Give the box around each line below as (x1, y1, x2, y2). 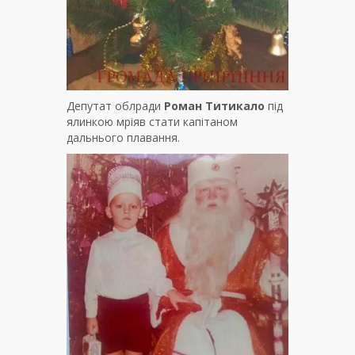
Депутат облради (67, 97, 164, 113)
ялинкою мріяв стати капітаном (67, 113, 238, 129)
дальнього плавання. (67, 129, 180, 145)
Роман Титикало (164, 97, 265, 113)
